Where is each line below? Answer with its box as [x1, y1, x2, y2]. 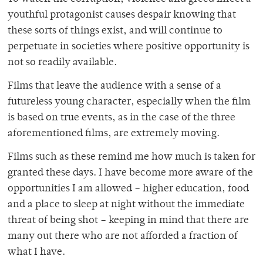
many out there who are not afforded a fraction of [8, 231, 238, 242]
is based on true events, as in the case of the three [8, 113, 235, 124]
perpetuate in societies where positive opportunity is [8, 42, 249, 53]
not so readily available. [8, 58, 117, 69]
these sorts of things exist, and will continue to [8, 26, 222, 37]
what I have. [8, 247, 65, 258]
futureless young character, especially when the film [8, 97, 251, 108]
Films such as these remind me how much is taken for [8, 152, 255, 163]
